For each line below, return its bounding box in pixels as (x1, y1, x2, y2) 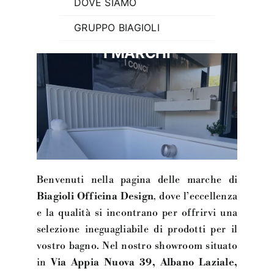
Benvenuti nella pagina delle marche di (36, 173, 238, 186)
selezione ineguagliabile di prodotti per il (36, 223, 238, 235)
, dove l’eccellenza (154, 190, 238, 202)
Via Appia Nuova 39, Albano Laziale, (51, 256, 238, 268)
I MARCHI (103, 44, 171, 62)
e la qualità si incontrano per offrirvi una (36, 206, 238, 219)
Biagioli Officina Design (36, 190, 154, 202)
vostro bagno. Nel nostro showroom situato (36, 239, 238, 252)
